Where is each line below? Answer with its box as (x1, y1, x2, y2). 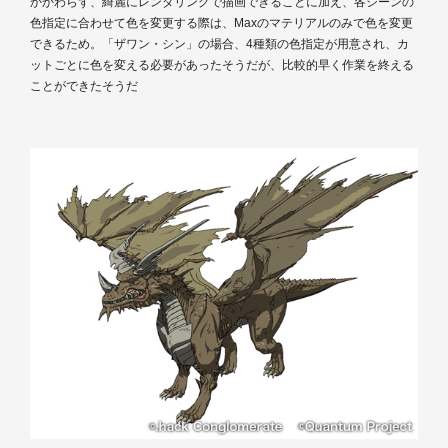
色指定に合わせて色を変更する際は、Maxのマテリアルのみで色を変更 (30, 15, 413, 30)
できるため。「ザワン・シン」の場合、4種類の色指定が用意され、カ (30, 36, 409, 51)
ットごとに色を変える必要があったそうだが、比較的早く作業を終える (30, 57, 414, 72)
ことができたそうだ (30, 78, 138, 93)
